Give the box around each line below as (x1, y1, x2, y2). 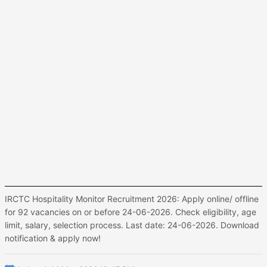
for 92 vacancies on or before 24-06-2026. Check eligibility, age (5, 207, 256, 217)
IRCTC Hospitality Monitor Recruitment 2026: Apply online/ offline (5, 194, 259, 204)
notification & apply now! (5, 233, 101, 243)
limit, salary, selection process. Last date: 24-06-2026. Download (5, 220, 259, 230)
